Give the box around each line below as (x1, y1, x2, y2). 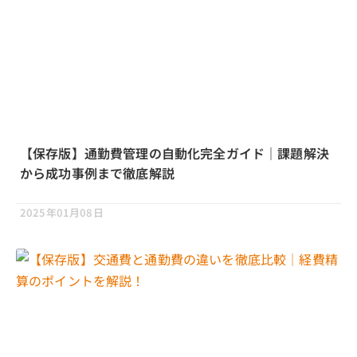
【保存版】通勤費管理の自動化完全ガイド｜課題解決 (20, 143, 329, 163)
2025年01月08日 (20, 205, 104, 221)
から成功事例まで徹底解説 (20, 163, 175, 183)
